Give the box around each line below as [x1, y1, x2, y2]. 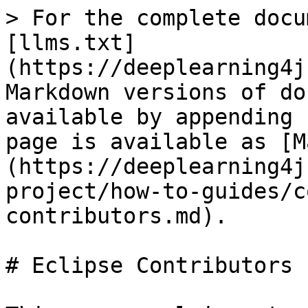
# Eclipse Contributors [5, 253, 293, 278]
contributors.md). [5, 203, 228, 228]
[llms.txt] [5, 30, 136, 55]
